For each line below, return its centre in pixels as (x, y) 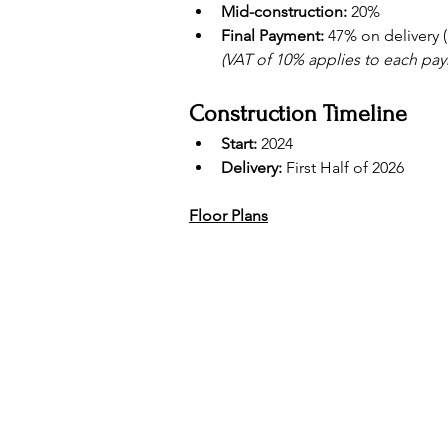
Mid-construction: (284, 11)
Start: (239, 143)
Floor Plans (228, 215)
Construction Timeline (298, 113)
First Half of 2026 (343, 167)
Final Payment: (272, 35)
